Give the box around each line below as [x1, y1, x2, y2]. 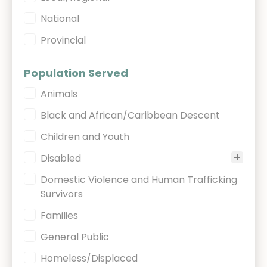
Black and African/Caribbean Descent [41, 108, 220, 122]
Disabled [41, 151, 81, 165]
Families [41, 209, 78, 222]
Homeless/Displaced [41, 252, 138, 265]
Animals [41, 87, 77, 101]
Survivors [41, 187, 83, 201]
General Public [41, 230, 109, 244]
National [41, 12, 79, 26]
